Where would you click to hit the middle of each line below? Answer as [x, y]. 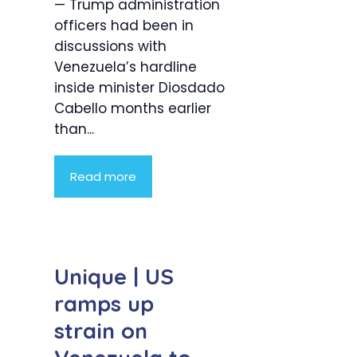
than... [74, 129]
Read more [103, 177]
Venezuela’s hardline [126, 67]
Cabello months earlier [133, 109]
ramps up [104, 304]
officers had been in [124, 26]
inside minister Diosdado [139, 88]
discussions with [110, 47]
